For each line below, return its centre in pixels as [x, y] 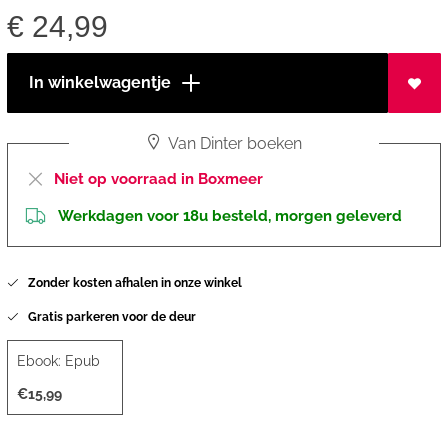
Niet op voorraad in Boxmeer [158, 179]
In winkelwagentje [97, 83]
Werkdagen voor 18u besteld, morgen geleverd [229, 216]
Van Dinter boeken [233, 144]
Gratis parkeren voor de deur [107, 317]
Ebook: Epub [58, 360]
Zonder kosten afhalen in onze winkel [130, 283]
